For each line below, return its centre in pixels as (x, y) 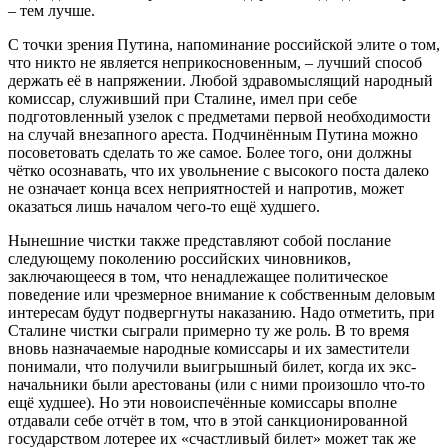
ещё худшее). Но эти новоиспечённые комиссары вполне (202, 402)
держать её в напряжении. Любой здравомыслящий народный (220, 80)
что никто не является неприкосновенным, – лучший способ (215, 62)
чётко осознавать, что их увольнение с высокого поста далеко (218, 170)
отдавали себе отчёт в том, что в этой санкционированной (208, 420)
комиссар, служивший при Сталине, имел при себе (182, 98)
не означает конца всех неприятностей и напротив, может (206, 188)
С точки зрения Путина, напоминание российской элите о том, (224, 44)
